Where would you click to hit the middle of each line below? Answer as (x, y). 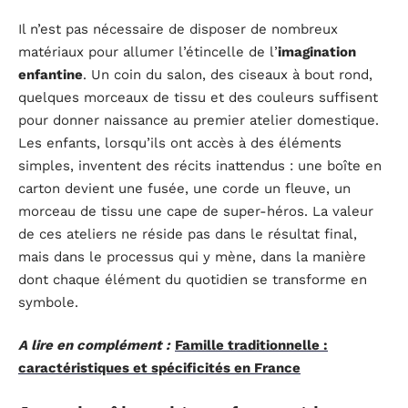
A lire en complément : (94, 345)
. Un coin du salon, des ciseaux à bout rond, (228, 74)
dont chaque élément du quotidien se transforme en (193, 279)
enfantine (51, 74)
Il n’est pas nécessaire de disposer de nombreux (178, 29)
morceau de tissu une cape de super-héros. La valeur (196, 211)
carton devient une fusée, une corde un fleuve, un (184, 188)
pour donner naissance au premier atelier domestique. (199, 120)
